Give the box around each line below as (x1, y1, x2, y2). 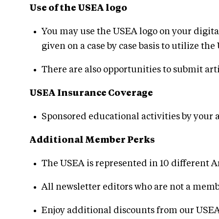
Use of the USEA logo (29, 3, 127, 13)
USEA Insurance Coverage (29, 88, 153, 98)
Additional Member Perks (29, 135, 155, 145)
